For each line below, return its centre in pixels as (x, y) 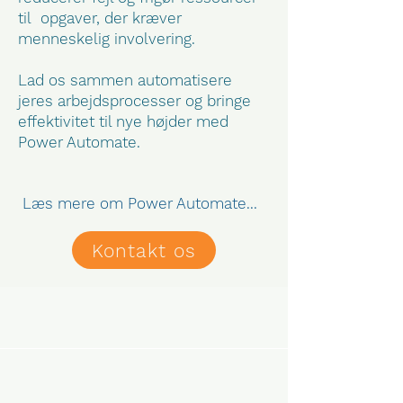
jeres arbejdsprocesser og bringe (134, 101)
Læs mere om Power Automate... (139, 203)
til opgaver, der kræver (100, 18)
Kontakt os (144, 250)
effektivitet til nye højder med (123, 121)
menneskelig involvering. (107, 39)
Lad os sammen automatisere (125, 80)
